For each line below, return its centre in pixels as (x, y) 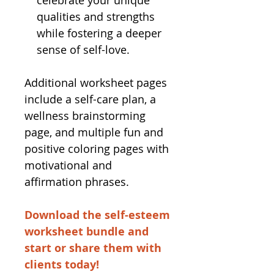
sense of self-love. (83, 50)
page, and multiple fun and (94, 132)
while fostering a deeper (99, 33)
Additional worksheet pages (96, 83)
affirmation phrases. (77, 182)
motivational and (68, 165)
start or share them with (93, 248)
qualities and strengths (96, 17)
